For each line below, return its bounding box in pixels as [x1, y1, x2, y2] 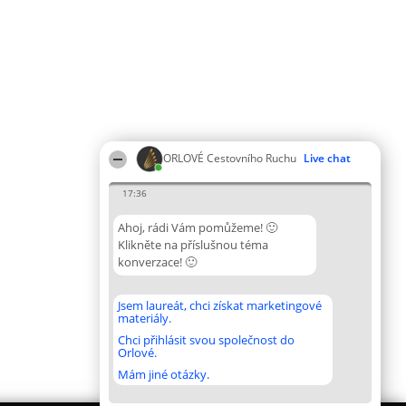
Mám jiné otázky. [118, 366, 209, 382]
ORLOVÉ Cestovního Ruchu [163, 150, 296, 166]
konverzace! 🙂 [118, 254, 197, 270]
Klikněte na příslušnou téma [118, 237, 268, 253]
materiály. [118, 310, 171, 326]
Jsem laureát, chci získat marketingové [118, 297, 322, 314]
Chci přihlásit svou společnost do [118, 332, 295, 348]
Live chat [304, 150, 351, 166]
